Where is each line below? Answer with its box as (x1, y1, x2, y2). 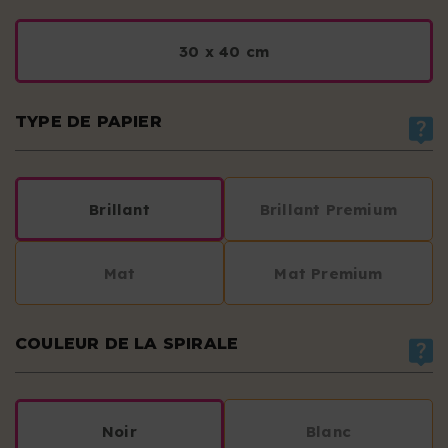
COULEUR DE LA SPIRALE (15, 334, 239, 354)
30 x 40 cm (179, 41, 269, 61)
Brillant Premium (259, 199, 398, 219)
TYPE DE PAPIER (15, 112, 162, 132)
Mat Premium (274, 263, 383, 283)
